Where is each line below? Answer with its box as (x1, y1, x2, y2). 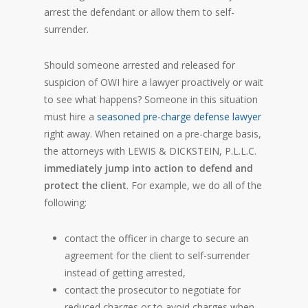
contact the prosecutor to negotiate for (65, 283, 241, 297)
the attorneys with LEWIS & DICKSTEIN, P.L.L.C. (44, 144, 256, 158)
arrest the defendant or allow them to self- (44, 5, 234, 19)
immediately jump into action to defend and (44, 162, 253, 175)
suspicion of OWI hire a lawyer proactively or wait (44, 76, 263, 89)
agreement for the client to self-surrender (65, 249, 250, 263)
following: (44, 196, 87, 210)
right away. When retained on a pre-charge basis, (44, 127, 261, 141)
